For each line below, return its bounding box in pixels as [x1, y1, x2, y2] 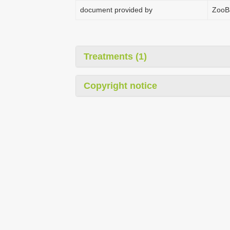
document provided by [80, 6, 152, 14]
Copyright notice [84, 81, 157, 91]
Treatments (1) [84, 51, 147, 62]
